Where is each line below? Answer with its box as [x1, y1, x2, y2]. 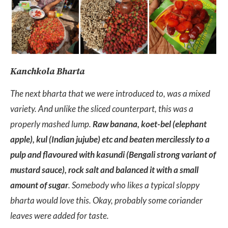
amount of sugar [10, 180, 68, 191]
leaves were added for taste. [10, 210, 110, 221]
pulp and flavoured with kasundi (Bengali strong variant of [10, 149, 216, 160]
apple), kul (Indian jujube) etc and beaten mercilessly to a [10, 134, 210, 145]
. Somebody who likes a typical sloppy [68, 180, 199, 191]
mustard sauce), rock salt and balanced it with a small [10, 164, 198, 176]
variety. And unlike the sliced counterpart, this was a [10, 103, 193, 115]
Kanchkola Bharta [10, 66, 84, 78]
